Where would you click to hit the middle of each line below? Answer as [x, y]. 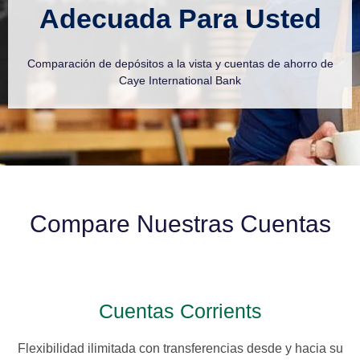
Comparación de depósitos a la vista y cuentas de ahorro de [180, 63]
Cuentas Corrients [180, 311]
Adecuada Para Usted [180, 18]
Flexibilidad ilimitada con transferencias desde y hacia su [180, 349]
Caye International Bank [180, 80]
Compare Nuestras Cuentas [180, 224]
